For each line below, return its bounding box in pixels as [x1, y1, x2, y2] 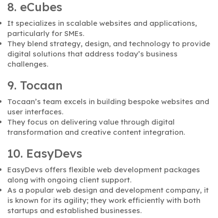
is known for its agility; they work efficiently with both [7, 196, 200, 205]
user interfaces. [7, 107, 63, 117]
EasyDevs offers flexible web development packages [7, 165, 200, 175]
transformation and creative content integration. [7, 127, 185, 137]
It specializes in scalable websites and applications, [7, 18, 197, 28]
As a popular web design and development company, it [7, 185, 209, 195]
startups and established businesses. [7, 206, 142, 216]
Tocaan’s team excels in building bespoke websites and [7, 97, 209, 107]
